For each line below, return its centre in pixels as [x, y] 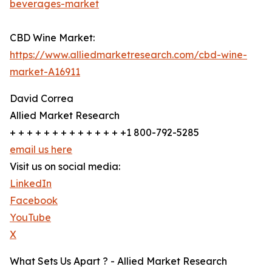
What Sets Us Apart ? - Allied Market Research [118, 261]
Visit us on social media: [65, 167]
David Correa [42, 99]
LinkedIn [31, 184]
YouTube [30, 218]
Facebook [34, 201]
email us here [41, 150]
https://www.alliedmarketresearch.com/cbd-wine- [128, 55]
